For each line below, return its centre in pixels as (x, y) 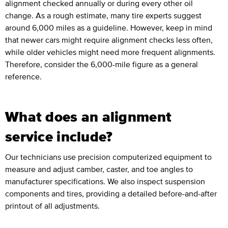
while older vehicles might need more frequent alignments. (110, 52)
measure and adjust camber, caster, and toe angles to (99, 169)
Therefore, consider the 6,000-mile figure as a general (102, 64)
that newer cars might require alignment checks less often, (109, 40)
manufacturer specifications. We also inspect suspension (105, 181)
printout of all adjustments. (52, 206)
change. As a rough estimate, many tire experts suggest (103, 16)
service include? (59, 137)
